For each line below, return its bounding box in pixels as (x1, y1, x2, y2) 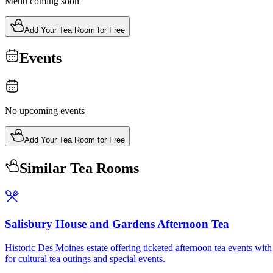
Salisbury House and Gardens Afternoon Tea (5, 217, 229, 230)
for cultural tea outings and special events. (5, 253, 165, 264)
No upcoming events (5, 105, 85, 116)
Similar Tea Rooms (19, 160, 139, 177)
